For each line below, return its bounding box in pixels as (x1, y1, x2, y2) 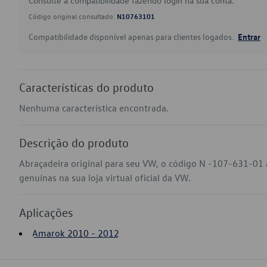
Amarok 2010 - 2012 (32, 227, 119, 239)
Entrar (238, 31, 260, 42)
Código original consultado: (29, 11, 117, 21)
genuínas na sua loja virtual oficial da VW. (19, 172, 191, 184)
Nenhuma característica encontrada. (19, 102, 169, 114)
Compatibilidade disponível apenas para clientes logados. (29, 31, 235, 42)
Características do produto (19, 80, 154, 94)
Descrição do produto (19, 135, 129, 150)
